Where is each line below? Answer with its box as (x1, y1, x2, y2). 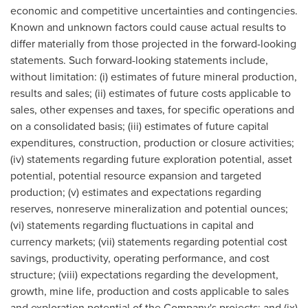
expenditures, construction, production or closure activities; (10, 135, 294, 151)
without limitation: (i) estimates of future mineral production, (10, 69, 297, 85)
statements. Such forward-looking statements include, (10, 52, 268, 68)
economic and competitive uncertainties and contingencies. (10, 3, 298, 19)
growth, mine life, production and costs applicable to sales (10, 283, 289, 299)
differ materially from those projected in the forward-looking (10, 36, 296, 52)
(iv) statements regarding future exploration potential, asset (10, 151, 292, 167)
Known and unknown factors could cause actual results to (10, 19, 286, 35)
